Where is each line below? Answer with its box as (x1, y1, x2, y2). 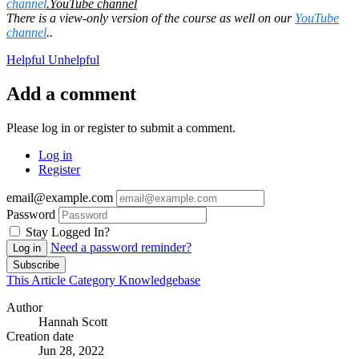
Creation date (6, 329, 74, 343)
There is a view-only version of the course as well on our (6, 10, 295, 25)
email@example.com (6, 190, 113, 204)
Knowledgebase (119, 272, 200, 287)
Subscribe (13, 258, 59, 271)
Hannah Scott (38, 314, 107, 329)
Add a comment (6, 83, 136, 104)
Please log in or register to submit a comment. (6, 120, 236, 135)
